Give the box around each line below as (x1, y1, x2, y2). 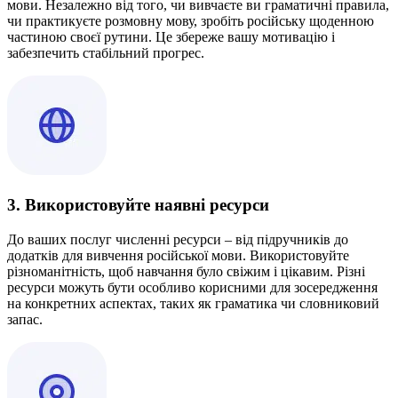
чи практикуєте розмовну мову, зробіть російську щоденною (7, 13, 374, 29)
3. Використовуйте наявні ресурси (7, 195, 269, 214)
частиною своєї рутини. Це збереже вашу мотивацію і (7, 29, 335, 45)
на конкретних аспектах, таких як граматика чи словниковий (7, 295, 379, 311)
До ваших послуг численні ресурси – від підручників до (7, 231, 348, 247)
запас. (7, 311, 43, 327)
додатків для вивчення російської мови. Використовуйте (7, 247, 349, 263)
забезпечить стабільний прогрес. (7, 45, 204, 61)
